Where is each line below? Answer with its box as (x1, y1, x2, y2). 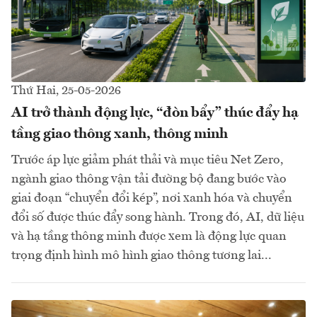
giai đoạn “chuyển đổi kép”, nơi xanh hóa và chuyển (11, 191, 292, 204)
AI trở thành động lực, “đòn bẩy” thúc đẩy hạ (11, 105, 299, 120)
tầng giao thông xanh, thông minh (11, 127, 228, 142)
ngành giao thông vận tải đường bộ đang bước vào (11, 172, 287, 185)
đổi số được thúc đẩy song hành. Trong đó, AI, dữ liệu (11, 210, 304, 224)
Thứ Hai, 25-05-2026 (11, 84, 121, 97)
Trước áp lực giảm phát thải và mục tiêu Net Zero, (11, 153, 284, 166)
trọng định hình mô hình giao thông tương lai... (11, 248, 272, 262)
